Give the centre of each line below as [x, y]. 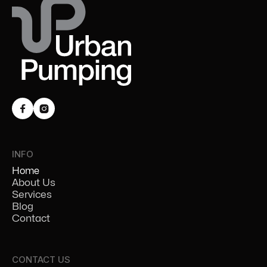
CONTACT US [41, 260]
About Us [34, 183]
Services [32, 195]
